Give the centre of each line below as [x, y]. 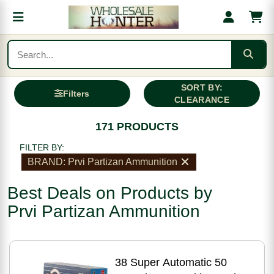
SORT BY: [202, 87]
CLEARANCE [202, 100]
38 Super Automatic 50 [171, 262]
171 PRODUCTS [137, 127]
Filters [76, 94]
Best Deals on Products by [110, 193]
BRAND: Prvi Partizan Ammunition [102, 162]
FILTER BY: [42, 147]
